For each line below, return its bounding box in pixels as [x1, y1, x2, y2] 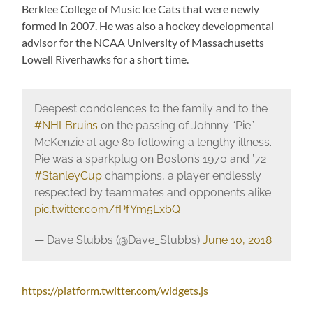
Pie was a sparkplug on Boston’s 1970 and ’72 [34, 152, 266, 166]
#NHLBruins [34, 119, 98, 133]
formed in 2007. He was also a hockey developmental [22, 18, 275, 32]
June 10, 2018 [202, 233, 272, 247]
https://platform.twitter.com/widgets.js [22, 283, 209, 297]
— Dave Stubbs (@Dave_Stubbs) [34, 233, 203, 247]
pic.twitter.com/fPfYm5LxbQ [34, 203, 180, 217]
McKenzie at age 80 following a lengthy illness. [34, 136, 272, 150]
